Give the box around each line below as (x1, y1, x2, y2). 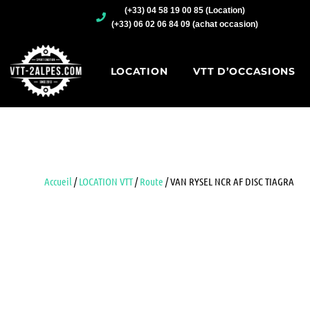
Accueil (44, 175, 72, 188)
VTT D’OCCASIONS (193, 64, 295, 77)
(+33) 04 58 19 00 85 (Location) (124, 6, 245, 15)
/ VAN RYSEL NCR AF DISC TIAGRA (163, 175, 294, 188)
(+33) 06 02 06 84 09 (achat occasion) (111, 19, 258, 29)
